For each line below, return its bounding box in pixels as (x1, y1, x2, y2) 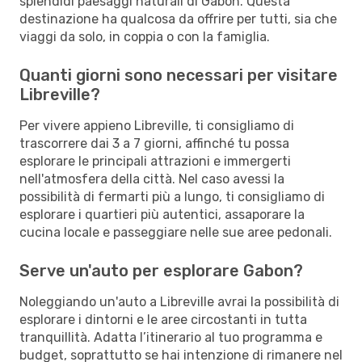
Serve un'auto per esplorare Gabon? (19, 260, 303, 280)
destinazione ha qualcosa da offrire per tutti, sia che (19, 11, 337, 27)
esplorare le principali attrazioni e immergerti (19, 153, 291, 169)
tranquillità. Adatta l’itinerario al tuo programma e (19, 329, 322, 345)
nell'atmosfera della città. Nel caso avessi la (19, 170, 284, 187)
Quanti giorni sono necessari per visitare (19, 65, 338, 85)
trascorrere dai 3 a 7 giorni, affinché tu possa (19, 135, 289, 151)
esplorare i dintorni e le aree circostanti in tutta (19, 311, 307, 327)
